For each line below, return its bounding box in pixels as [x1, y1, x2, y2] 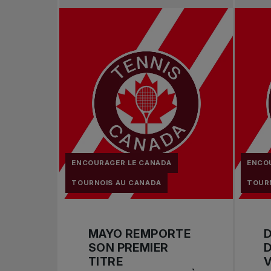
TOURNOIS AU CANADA [71, 178, 162, 187]
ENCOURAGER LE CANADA [71, 158, 172, 167]
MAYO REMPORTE [88, 227, 191, 241]
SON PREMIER [88, 241, 169, 255]
